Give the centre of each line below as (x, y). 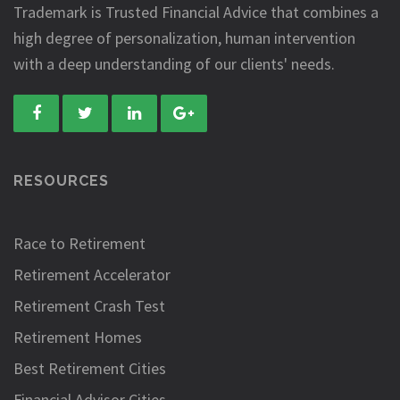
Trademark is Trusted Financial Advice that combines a (196, 12)
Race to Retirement (79, 243)
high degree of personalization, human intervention (184, 38)
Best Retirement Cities (90, 368)
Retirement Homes (78, 337)
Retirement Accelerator (92, 275)
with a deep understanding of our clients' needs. (174, 64)
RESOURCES (61, 181)
